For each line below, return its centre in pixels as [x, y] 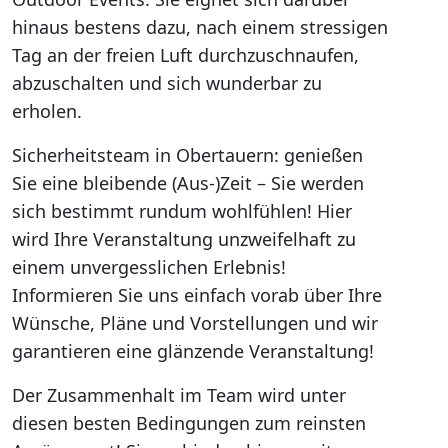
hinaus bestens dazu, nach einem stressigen [200, 27]
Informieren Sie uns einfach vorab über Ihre [197, 295]
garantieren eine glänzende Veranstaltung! [193, 351]
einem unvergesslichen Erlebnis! [149, 267]
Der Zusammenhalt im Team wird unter [179, 395]
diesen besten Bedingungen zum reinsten [189, 423]
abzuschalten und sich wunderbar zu [167, 83]
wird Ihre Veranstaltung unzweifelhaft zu [184, 239]
